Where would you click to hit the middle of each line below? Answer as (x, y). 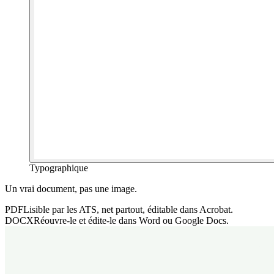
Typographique (59, 168)
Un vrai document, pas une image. (71, 189)
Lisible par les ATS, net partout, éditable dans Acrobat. (128, 210)
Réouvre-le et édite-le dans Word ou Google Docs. (131, 221)
